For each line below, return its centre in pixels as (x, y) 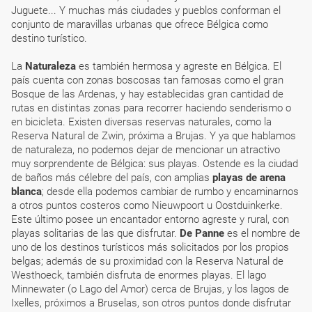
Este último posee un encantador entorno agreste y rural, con (150, 219)
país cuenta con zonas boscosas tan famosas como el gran (147, 80)
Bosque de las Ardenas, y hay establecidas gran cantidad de (147, 94)
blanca (26, 192)
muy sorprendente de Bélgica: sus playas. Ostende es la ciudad (155, 164)
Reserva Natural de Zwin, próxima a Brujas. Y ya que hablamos (154, 136)
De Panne (202, 233)
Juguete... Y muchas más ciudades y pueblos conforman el (146, 10)
